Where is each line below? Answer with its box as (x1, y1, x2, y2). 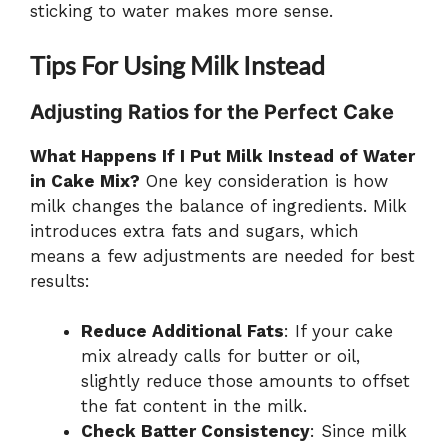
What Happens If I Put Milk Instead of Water (30, 145, 415, 166)
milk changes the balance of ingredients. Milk (30, 195, 407, 216)
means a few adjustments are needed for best (30, 245, 415, 266)
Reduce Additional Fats (81, 321, 284, 342)
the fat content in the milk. (81, 396, 307, 417)
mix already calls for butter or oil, (81, 346, 360, 367)
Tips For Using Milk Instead (30, 49, 325, 80)
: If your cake (284, 321, 393, 342)
